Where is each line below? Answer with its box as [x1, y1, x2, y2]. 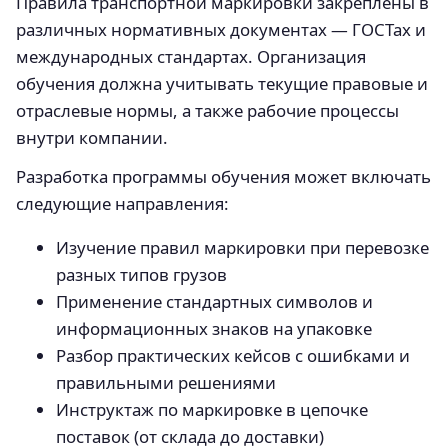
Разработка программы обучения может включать [16, 165, 431, 189]
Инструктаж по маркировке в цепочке [56, 398, 368, 422]
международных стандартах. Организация [16, 45, 366, 69]
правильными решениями [56, 371, 276, 395]
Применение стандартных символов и [56, 290, 373, 314]
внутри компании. [16, 126, 168, 150]
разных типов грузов [56, 263, 227, 287]
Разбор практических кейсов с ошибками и [56, 344, 410, 368]
